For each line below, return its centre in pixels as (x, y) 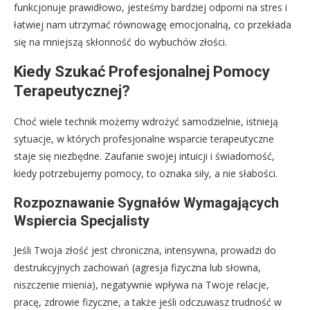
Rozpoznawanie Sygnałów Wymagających (146, 203)
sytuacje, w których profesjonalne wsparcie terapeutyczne (144, 139)
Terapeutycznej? (72, 91)
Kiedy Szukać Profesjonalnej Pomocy (142, 72)
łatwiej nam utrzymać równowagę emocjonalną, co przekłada (153, 25)
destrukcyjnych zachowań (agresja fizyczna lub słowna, (137, 268)
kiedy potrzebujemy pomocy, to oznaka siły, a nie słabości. (146, 174)
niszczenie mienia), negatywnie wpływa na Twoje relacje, (142, 285)
